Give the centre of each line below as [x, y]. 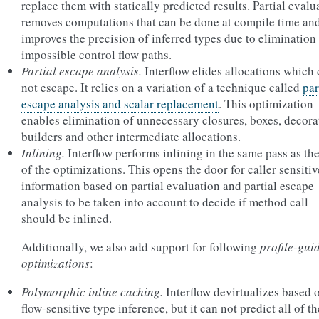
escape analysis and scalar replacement [120, 104]
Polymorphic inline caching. [92, 292]
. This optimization [266, 104]
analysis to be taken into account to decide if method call [165, 202]
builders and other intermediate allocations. [131, 136]
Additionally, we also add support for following [141, 247]
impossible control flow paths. [96, 54]
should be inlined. [67, 218]
